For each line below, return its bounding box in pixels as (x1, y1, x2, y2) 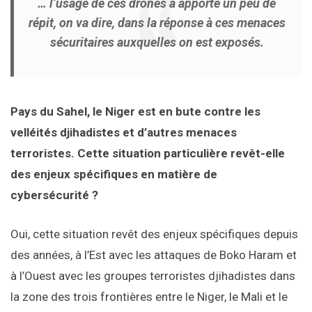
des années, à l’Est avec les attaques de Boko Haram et (10, 248, 297, 263)
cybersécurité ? (10, 188, 98, 203)
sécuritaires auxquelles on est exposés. (49, 35, 264, 50)
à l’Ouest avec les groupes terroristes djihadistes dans (10, 269, 295, 283)
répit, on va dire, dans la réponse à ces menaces (28, 15, 286, 31)
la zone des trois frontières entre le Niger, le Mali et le (10, 290, 288, 304)
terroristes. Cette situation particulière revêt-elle (10, 146, 285, 161)
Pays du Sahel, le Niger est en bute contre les (10, 104, 260, 119)
